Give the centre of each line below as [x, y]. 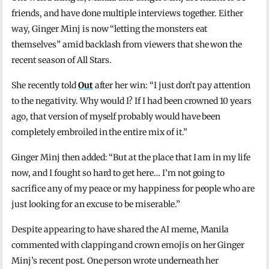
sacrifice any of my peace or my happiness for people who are [133, 188]
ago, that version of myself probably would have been [116, 116]
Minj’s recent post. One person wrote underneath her [115, 260]
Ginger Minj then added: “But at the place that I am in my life [131, 157]
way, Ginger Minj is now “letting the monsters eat [110, 29]
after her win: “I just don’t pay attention [171, 85]
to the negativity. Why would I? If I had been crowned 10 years [131, 101]
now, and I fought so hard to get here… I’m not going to [118, 173]
